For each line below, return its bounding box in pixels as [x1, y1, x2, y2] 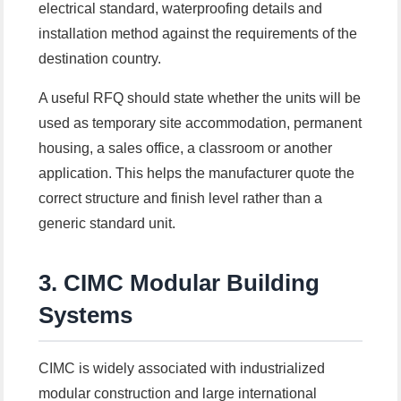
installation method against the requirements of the [38, 26, 358, 42]
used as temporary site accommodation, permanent [38, 115, 363, 132]
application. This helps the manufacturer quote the [38, 166, 355, 182]
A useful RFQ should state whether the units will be [38, 90, 362, 107]
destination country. [38, 51, 162, 67]
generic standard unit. [38, 216, 176, 232]
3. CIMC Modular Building [38, 269, 320, 297]
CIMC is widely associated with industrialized [38, 361, 326, 377]
